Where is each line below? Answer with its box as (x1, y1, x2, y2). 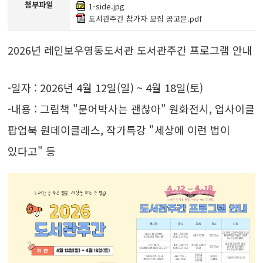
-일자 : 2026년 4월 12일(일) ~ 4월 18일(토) (8, 80, 204, 95)
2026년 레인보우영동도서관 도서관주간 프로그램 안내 (8, 42, 253, 58)
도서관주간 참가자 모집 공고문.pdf (88, 13, 202, 24)
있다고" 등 (8, 143, 59, 159)
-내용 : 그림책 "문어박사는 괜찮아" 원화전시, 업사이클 (8, 101, 255, 116)
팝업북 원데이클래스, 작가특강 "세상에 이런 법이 (8, 122, 231, 137)
